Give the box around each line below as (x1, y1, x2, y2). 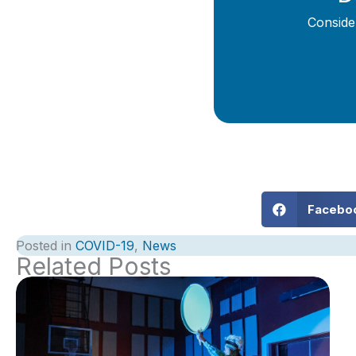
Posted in (16, 238, 75, 253)
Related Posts (16, 252, 171, 281)
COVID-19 (75, 238, 134, 253)
